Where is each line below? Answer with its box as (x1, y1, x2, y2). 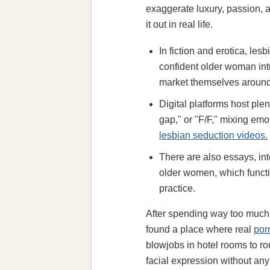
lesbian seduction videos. (159, 130, 268, 141)
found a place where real (146, 224, 254, 235)
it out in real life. (146, 19, 213, 30)
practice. (159, 183, 195, 194)
